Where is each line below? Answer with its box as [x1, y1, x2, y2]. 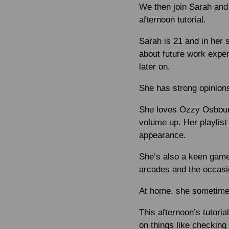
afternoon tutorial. [139, 14, 206, 25]
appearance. [139, 130, 186, 140]
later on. [139, 61, 170, 72]
